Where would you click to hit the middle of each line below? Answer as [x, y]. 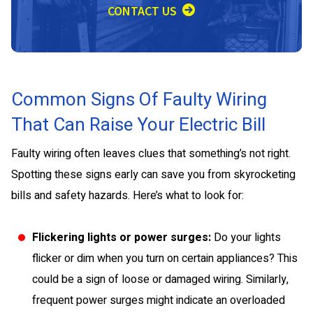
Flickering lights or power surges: [123, 238]
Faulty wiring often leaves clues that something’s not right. [151, 154]
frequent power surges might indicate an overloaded [159, 301]
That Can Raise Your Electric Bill [138, 125]
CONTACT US [142, 11]
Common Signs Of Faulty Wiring [139, 100]
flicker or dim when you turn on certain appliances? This [165, 259]
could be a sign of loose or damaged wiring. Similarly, [160, 280]
